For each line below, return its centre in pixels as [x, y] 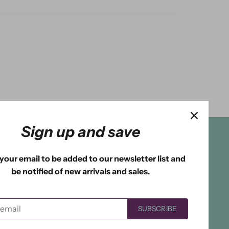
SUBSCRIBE [157, 209]
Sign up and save [81, 131]
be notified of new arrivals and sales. [81, 171]
